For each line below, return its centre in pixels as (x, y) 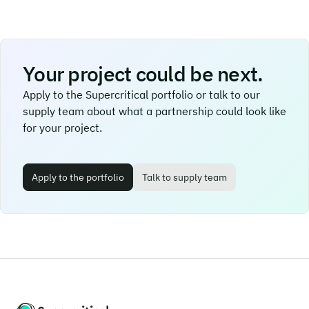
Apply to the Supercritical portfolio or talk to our (141, 94)
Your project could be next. (143, 73)
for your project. (62, 128)
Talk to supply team (185, 177)
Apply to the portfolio (78, 177)
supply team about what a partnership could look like (154, 111)
